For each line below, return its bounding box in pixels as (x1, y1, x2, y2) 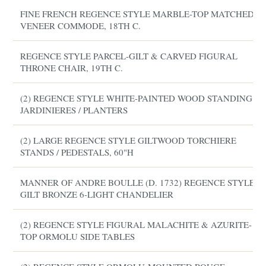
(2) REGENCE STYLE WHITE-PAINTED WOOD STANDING (20, 92, 253, 104)
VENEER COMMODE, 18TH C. (20, 20, 141, 31)
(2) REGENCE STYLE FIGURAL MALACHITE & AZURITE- (20, 218, 252, 230)
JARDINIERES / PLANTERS (20, 104, 128, 116)
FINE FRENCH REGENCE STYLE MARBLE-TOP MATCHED (20, 8, 255, 20)
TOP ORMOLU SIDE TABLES (20, 230, 135, 242)
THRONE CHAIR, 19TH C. (20, 62, 123, 74)
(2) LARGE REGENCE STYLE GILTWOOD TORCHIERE (20, 134, 237, 146)
